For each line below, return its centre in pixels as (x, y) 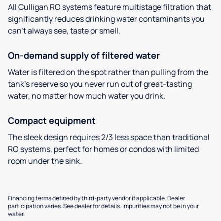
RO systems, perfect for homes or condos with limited (103, 149)
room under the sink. (45, 161)
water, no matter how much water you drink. (87, 95)
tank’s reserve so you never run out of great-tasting (100, 84)
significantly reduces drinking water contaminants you (106, 18)
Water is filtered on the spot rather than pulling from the (108, 72)
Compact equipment (52, 120)
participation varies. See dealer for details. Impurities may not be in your (103, 206)
